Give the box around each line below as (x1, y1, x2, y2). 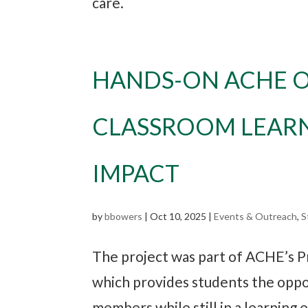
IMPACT (92, 158, 180, 187)
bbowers (104, 210, 143, 222)
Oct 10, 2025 (150, 210, 207, 222)
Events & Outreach (214, 210, 298, 222)
